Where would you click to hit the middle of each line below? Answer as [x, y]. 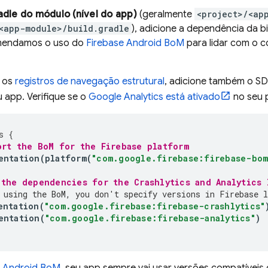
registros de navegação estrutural [90, 81]
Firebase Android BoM [135, 43]
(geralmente [165, 14]
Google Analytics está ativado [154, 97]
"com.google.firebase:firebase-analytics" [150, 218]
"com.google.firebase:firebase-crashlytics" [155, 206]
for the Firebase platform [121, 146]
